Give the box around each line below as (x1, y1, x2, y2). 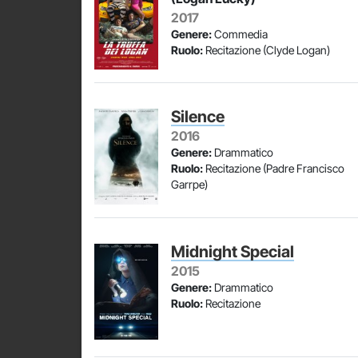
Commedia (212, 27, 268, 41)
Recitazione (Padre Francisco (203, 161, 344, 175)
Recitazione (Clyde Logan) (203, 43, 330, 57)
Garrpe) (171, 177, 208, 191)
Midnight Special (171, 242, 294, 261)
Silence (171, 107, 225, 126)
